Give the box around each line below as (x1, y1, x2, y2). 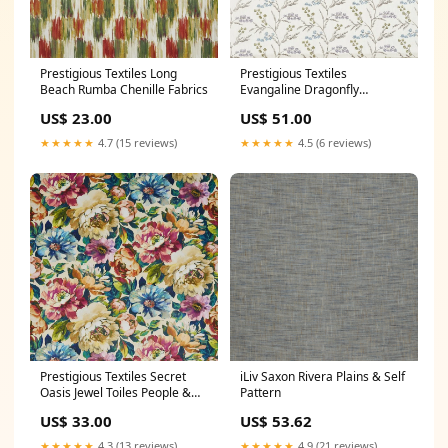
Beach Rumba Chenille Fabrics (40, 81, 208, 98)
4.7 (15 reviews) (95, 135, 177, 150)
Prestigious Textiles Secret (40, 368, 186, 385)
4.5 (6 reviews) (295, 135, 371, 150)
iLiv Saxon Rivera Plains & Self (240, 368, 405, 385)
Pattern (240, 384, 281, 401)
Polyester (240, 97, 292, 114)
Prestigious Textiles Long (40, 65, 177, 82)
